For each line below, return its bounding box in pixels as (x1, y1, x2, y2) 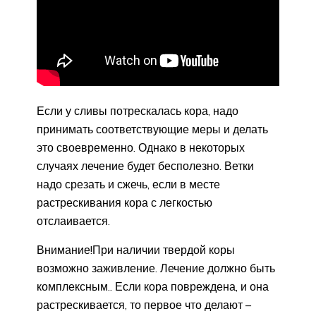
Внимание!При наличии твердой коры (37, 242, 235, 257)
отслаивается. (37, 213, 110, 228)
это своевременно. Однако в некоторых (37, 140, 245, 154)
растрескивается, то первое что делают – (37, 297, 251, 312)
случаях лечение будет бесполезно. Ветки (37, 158, 254, 173)
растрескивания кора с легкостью (37, 195, 212, 209)
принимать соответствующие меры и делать (37, 121, 268, 136)
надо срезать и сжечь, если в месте (37, 176, 220, 191)
